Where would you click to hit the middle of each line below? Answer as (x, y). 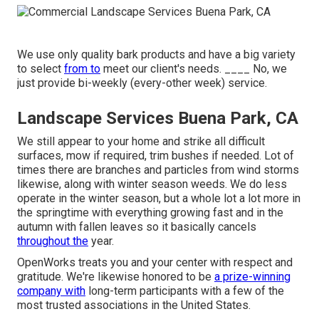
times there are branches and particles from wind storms (158, 169)
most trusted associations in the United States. (134, 305)
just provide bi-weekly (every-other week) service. (142, 83)
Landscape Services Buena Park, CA (158, 118)
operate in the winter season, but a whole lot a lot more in (159, 198)
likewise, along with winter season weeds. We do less (152, 184)
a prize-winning (252, 276)
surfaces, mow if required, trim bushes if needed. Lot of (156, 155)
